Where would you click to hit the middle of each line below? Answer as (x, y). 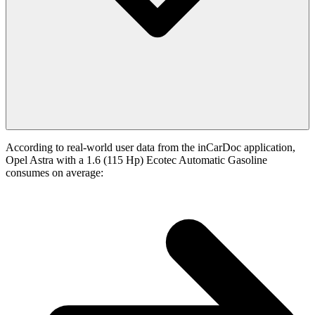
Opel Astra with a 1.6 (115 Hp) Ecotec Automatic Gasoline (136, 160)
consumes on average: (54, 173)
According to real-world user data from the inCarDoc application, (150, 148)
